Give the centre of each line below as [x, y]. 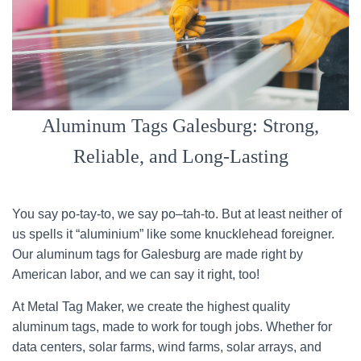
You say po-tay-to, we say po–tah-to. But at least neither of [177, 214]
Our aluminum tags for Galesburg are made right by [158, 254]
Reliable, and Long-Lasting [180, 156]
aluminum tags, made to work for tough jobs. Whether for [172, 327]
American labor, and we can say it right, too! [137, 274]
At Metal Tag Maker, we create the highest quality [151, 307]
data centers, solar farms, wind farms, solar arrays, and [167, 347]
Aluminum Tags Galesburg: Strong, [180, 126]
